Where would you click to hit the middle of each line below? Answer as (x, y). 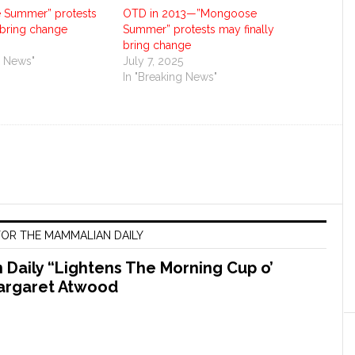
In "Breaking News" (170, 76)
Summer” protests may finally (198, 29)
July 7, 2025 (153, 61)
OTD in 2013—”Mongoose (190, 13)
